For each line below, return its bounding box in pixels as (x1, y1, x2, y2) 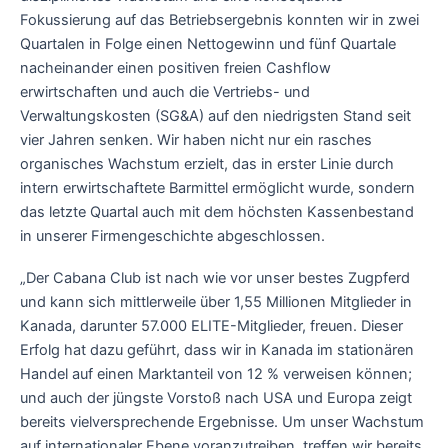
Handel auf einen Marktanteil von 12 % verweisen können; (20, 364, 412, 383)
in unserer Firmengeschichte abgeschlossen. (20, 227, 325, 246)
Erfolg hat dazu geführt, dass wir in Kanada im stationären (20, 340, 414, 359)
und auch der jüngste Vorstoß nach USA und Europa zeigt (20, 388, 412, 407)
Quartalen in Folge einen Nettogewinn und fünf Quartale (20, 35, 396, 54)
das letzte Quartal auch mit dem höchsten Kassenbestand (20, 203, 414, 222)
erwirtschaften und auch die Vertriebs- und (20, 83, 310, 102)
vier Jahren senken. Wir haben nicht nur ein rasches (20, 131, 372, 150)
